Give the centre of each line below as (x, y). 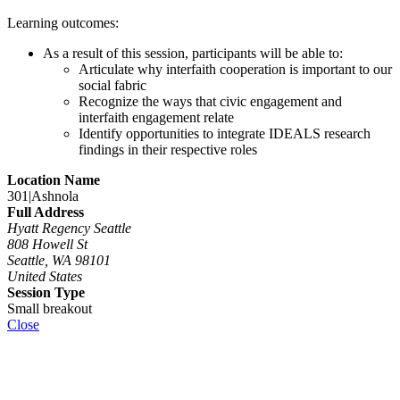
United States (45, 276)
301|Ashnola (43, 196)
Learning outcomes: (63, 22)
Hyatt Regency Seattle (69, 228)
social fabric (112, 85)
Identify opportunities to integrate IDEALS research (225, 133)
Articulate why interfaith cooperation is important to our (235, 69)
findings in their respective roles (168, 149)
